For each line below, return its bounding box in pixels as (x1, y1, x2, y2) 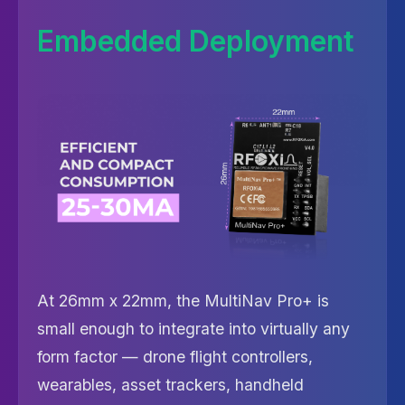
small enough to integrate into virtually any (37, 319, 350, 338)
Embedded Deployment (37, 24, 354, 59)
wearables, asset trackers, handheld (37, 375, 304, 394)
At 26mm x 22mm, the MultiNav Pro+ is (37, 291, 329, 310)
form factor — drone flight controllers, (37, 347, 313, 366)
